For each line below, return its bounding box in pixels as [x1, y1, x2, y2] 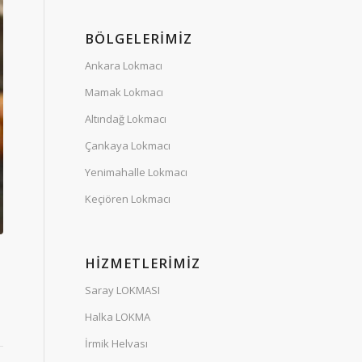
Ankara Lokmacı [85, 57, 163, 73]
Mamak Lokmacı [85, 84, 164, 99]
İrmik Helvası [85, 335, 149, 351]
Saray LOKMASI [85, 282, 161, 297]
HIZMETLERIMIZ [85, 253, 201, 272]
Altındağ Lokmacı [85, 111, 167, 126]
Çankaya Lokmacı [85, 137, 171, 153]
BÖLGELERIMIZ [85, 28, 193, 48]
